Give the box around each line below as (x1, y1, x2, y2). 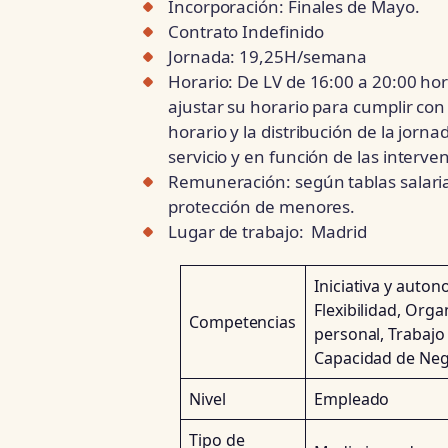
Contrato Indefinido (168, 20, 324, 44)
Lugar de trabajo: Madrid (168, 220, 367, 244)
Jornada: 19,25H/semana (168, 45, 368, 69)
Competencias (189, 310, 297, 333)
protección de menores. (168, 195, 356, 219)
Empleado (314, 387, 390, 410)
